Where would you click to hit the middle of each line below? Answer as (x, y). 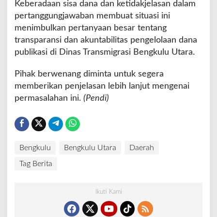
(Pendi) (96, 98)
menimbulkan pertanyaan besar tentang (91, 28)
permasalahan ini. (49, 98)
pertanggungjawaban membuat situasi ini (92, 16)
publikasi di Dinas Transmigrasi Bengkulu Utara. (105, 52)
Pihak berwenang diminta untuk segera (89, 74)
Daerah (142, 147)
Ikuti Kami (108, 192)
